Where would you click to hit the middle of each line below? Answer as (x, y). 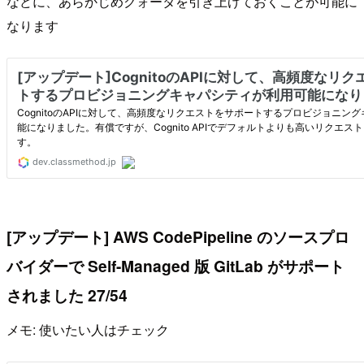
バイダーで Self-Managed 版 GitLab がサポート (175, 266)
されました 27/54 (67, 295)
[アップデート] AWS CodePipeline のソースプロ (178, 237)
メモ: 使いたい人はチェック (88, 329)
